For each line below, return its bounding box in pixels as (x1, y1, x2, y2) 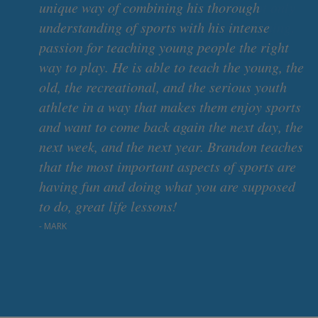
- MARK (39, 220, 67, 233)
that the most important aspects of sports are (39, 157, 296, 176)
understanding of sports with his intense (39, 18, 270, 37)
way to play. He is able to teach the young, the (39, 57, 304, 77)
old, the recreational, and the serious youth (39, 77, 287, 97)
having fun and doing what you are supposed (39, 177, 295, 196)
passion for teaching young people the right (39, 38, 289, 57)
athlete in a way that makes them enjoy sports (39, 97, 301, 116)
